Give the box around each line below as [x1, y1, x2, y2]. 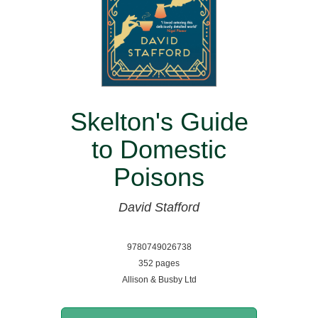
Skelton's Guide [70, 106, 248, 136]
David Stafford [119, 199, 199, 214]
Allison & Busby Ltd [121, 274, 197, 285]
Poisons [114, 162, 204, 192]
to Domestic [92, 134, 226, 164]
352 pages [138, 258, 180, 268]
